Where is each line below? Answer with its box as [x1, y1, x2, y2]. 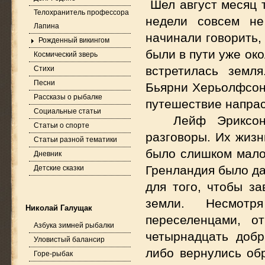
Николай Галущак [25, 203, 92, 212]
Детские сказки [34, 164, 84, 172]
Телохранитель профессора [34, 8, 129, 17]
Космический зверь [34, 50, 98, 59]
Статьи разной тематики [34, 135, 117, 144]
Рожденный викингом [38, 36, 109, 44]
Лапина [34, 22, 59, 30]
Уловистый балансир [34, 235, 105, 244]
